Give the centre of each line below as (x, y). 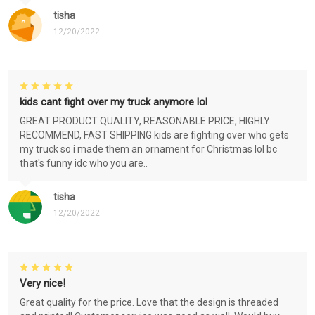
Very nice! (43, 284)
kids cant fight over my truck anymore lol (114, 102)
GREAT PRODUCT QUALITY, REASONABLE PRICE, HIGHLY (145, 121)
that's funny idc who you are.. (84, 163)
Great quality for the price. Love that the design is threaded (149, 303)
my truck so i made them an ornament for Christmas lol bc (148, 149)
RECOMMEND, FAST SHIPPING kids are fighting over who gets (154, 135)
